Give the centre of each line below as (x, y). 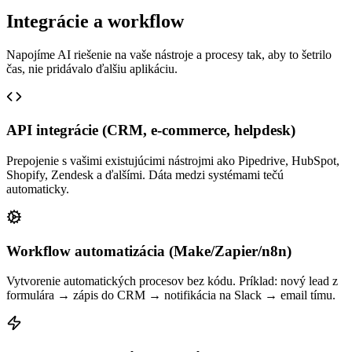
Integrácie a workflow (95, 21)
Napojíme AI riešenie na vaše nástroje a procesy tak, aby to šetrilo (169, 54)
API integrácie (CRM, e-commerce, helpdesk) (151, 130)
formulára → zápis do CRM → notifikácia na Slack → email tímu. (171, 295)
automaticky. (38, 189)
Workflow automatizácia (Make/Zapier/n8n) (149, 251)
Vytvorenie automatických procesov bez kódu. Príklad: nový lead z (172, 281)
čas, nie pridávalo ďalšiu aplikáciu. (92, 68)
